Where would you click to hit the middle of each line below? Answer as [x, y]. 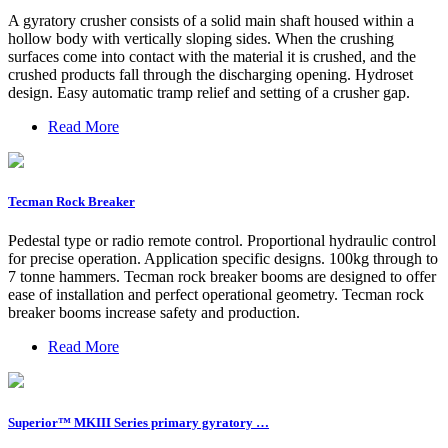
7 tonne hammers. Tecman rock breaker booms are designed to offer [222, 277]
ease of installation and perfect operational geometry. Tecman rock [216, 295]
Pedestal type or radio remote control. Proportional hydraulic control [222, 241]
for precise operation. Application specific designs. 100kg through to [223, 259]
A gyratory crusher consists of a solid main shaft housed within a [211, 21]
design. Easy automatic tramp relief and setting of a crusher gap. [209, 93]
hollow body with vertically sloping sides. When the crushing [201, 39]
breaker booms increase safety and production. [154, 313]
